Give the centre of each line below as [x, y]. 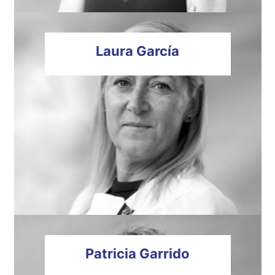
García [156, 51]
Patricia [111, 254]
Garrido [163, 254]
